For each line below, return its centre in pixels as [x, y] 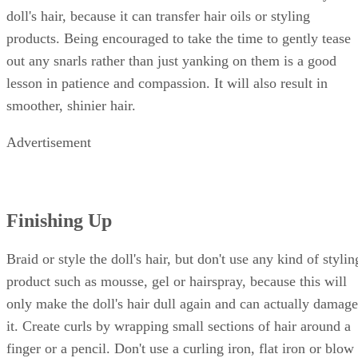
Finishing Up [59, 220]
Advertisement [49, 143]
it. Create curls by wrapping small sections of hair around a [179, 326]
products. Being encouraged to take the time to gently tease [179, 39]
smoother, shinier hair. [71, 106]
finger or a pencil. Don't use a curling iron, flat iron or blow [180, 348]
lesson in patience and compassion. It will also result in [167, 84]
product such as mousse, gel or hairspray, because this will [177, 281]
